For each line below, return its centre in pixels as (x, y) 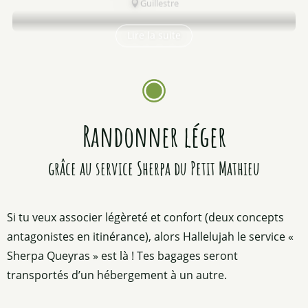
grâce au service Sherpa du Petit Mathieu (154, 168)
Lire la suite (154, 35)
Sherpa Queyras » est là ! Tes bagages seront (122, 255)
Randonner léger (154, 135)
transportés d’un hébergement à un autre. (117, 275)
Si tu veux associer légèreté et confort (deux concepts (145, 217)
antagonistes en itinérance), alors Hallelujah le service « (150, 236)
